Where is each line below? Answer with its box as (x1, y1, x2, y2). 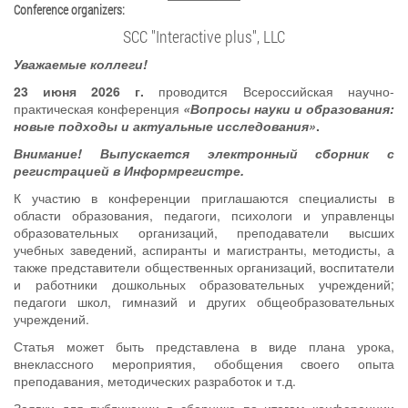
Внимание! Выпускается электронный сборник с (14, 144, 394, 162)
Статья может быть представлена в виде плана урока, (14, 337, 394, 355)
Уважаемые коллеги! (14, 55, 148, 73)
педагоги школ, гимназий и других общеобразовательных (14, 292, 394, 311)
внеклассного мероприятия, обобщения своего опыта (14, 354, 394, 372)
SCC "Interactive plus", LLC (123, 25, 285, 47)
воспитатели (320, 258, 394, 276)
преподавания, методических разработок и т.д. (14, 372, 296, 390)
